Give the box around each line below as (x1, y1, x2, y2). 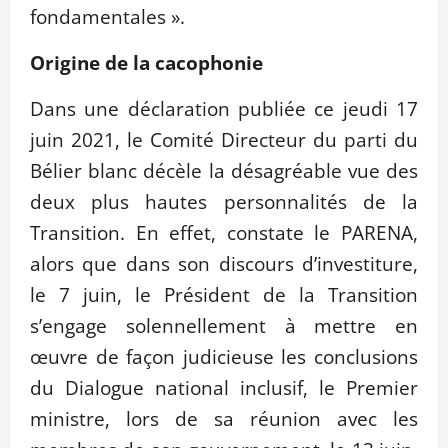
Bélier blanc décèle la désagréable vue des (30, 158, 418, 184)
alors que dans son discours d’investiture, (30, 251, 418, 277)
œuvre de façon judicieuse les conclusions (30, 344, 418, 370)
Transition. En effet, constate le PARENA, (30, 220, 418, 246)
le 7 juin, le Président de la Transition (30, 282, 418, 308)
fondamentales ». (30, 4, 185, 30)
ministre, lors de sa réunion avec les (30, 406, 418, 432)
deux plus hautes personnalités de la (30, 189, 418, 215)
